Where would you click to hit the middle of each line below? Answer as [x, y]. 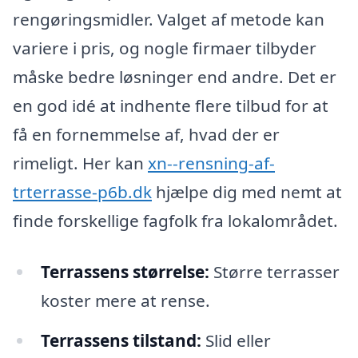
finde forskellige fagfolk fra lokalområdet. [175, 221]
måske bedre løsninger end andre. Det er [175, 77]
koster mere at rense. [125, 300]
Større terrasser [274, 272]
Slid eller [236, 340]
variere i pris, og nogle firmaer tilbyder [165, 48]
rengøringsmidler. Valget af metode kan [169, 20]
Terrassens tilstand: [121, 340]
